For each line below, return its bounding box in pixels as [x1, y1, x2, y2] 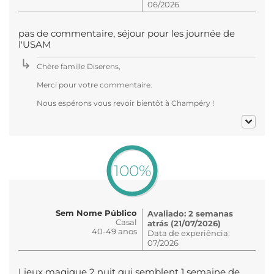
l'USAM [18, 39, 51, 50]
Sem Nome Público [56, 207, 137, 218]
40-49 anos [92, 226, 137, 236]
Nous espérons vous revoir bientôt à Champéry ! [37, 98, 214, 108]
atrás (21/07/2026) [147, 218, 221, 228]
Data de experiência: [147, 228, 230, 238]
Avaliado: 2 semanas [147, 208, 233, 218]
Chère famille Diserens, [37, 61, 120, 71]
